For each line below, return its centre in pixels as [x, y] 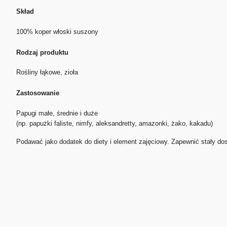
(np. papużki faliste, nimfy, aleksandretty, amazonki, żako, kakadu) [115, 123]
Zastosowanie [38, 93]
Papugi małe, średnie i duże [57, 113]
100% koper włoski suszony [57, 32]
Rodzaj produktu [42, 52]
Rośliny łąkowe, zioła [47, 72]
